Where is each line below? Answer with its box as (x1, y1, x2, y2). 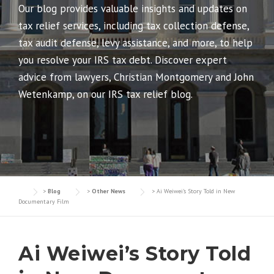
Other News (92, 187, 125, 195)
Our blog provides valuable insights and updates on (18, 2, 247, 15)
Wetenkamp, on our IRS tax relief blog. (18, 87, 193, 101)
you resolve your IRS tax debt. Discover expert (18, 53, 227, 67)
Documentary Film (18, 198, 69, 206)
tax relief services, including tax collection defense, (18, 19, 249, 32)
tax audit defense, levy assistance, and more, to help (18, 36, 253, 50)
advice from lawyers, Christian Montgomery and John (18, 70, 254, 84)
